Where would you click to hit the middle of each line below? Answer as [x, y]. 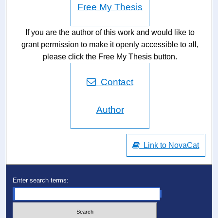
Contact [115, 82]
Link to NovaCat [170, 145]
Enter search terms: [41, 180]
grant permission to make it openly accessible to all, [110, 44]
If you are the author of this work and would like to [110, 32]
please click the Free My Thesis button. [110, 56]
